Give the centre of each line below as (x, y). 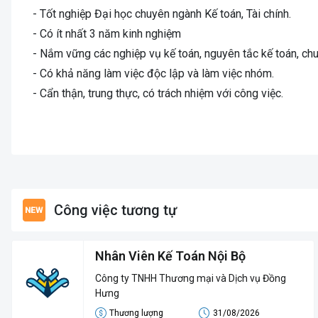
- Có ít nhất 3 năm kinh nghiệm (107, 34)
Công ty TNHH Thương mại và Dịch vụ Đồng (191, 278)
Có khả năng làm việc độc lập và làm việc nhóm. (157, 73)
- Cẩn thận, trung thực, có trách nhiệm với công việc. (158, 93)
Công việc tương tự (115, 210)
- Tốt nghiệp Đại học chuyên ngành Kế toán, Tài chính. (162, 14)
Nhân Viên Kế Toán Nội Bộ (170, 256)
